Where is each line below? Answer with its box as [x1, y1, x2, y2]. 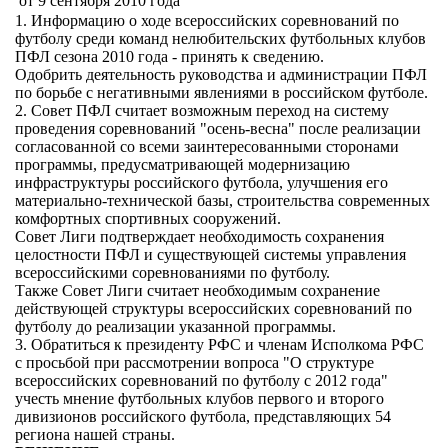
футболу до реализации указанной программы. [15, 318, 336, 335]
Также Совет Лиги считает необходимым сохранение [15, 282, 380, 299]
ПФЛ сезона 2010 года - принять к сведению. [15, 48, 324, 65]
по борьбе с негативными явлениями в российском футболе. [15, 84, 428, 101]
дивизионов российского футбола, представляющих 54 [15, 408, 391, 425]
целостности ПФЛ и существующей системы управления [15, 246, 406, 263]
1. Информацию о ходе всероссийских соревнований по [15, 12, 399, 29]
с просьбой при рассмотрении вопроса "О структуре [15, 354, 374, 371]
